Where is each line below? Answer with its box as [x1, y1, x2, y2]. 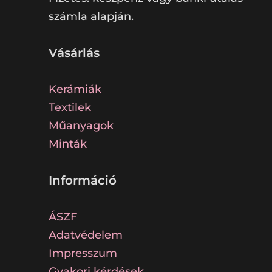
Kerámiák [49, 83, 102, 97]
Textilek [49, 101, 92, 115]
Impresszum [49, 246, 118, 260]
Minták [49, 137, 87, 151]
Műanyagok [49, 119, 114, 133]
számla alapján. [49, 10, 134, 24]
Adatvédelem [49, 228, 123, 242]
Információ [49, 173, 117, 188]
